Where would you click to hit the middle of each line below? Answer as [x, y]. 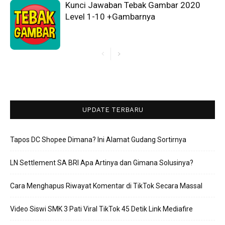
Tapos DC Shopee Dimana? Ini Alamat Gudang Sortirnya [98, 140]
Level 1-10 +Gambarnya [110, 17]
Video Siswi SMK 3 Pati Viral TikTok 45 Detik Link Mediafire [101, 209]
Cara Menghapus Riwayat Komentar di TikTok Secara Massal [106, 186]
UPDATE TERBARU [113, 110]
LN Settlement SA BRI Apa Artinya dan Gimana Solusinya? [102, 163]
